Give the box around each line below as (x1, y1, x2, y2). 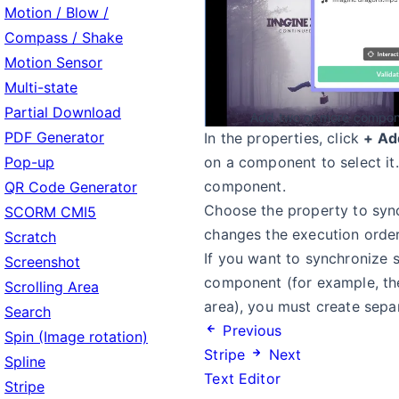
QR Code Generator (4, 178, 137, 196)
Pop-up (4, 153, 54, 171)
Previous (223, 322, 282, 340)
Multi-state (4, 78, 77, 96)
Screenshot (4, 253, 80, 271)
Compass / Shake (4, 28, 123, 46)
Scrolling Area (4, 278, 99, 296)
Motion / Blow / (4, 4, 109, 21)
